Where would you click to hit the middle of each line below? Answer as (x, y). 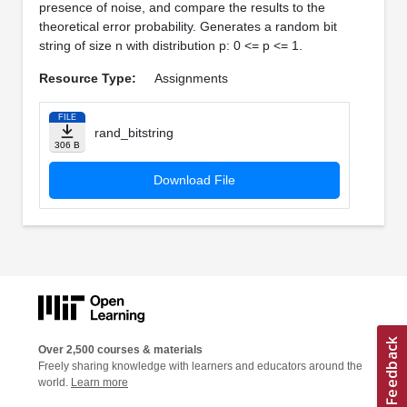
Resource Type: (87, 79)
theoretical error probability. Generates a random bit (188, 27)
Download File (194, 180)
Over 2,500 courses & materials (120, 349)
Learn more (99, 382)
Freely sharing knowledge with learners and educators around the (200, 366)
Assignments (191, 79)
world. (55, 382)
